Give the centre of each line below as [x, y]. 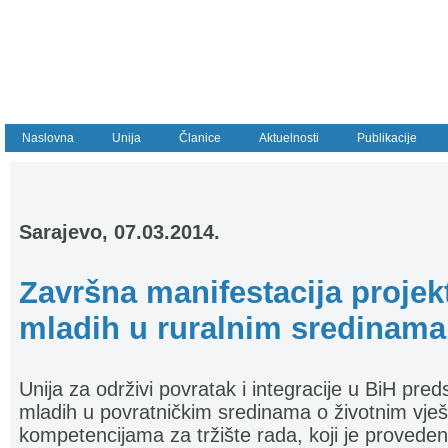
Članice [200, 138]
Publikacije [387, 138]
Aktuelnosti [289, 138]
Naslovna [48, 138]
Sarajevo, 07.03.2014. [119, 232]
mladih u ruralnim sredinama [232, 328]
